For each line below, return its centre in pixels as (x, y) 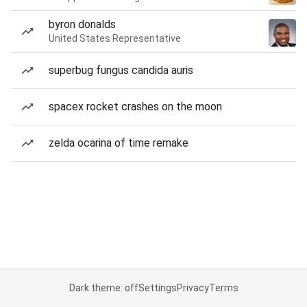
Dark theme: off (103, 288)
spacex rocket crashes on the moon (135, 107)
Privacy (193, 288)
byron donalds (82, 24)
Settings (157, 288)
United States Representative (115, 38)
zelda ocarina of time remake (119, 143)
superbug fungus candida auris (121, 70)
